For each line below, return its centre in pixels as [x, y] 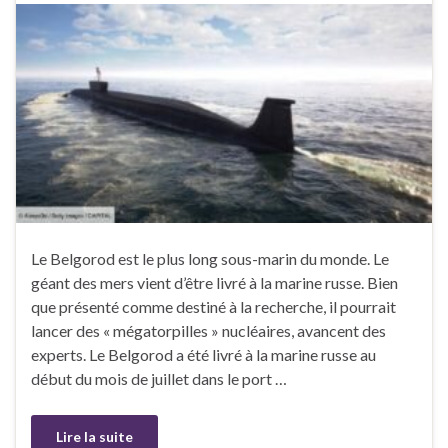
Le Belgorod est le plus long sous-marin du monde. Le [210, 258]
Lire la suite [94, 436]
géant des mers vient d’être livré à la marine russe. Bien [214, 282]
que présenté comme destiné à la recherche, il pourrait [213, 306]
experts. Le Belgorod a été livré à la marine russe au [203, 354]
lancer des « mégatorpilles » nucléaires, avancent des [208, 330]
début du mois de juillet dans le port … [159, 378]
